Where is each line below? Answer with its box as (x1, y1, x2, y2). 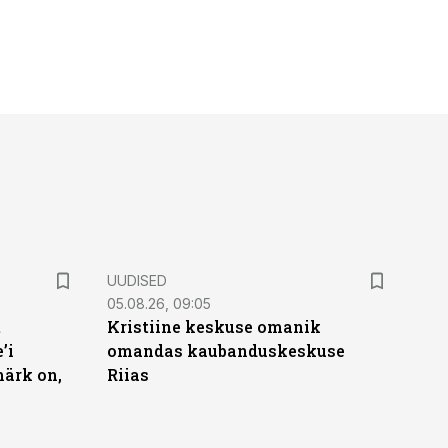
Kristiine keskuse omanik (106, 316, 321, 337)
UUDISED (106, 272, 167, 289)
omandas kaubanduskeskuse (106, 340, 345, 361)
